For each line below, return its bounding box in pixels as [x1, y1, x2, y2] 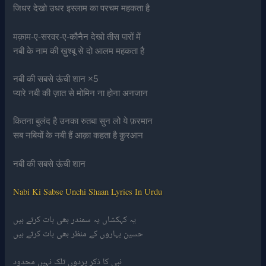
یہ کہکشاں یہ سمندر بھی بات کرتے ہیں [13, 214, 137, 224]
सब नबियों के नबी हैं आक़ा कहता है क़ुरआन [13, 131, 144, 141]
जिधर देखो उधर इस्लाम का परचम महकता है [13, 4, 150, 14]
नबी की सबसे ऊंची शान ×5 [13, 74, 99, 84]
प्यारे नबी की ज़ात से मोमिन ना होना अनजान [13, 88, 148, 98]
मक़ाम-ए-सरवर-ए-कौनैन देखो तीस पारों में [13, 31, 141, 42]
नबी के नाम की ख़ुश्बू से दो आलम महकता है [13, 46, 145, 56]
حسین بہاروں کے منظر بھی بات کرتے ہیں [13, 228, 144, 238]
